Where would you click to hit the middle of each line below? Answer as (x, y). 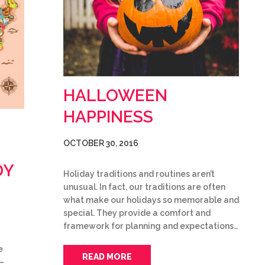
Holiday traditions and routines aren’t (139, 174)
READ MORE (107, 257)
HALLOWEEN (115, 96)
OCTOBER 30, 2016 (101, 143)
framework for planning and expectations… (151, 226)
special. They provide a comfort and (137, 213)
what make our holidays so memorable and (151, 200)
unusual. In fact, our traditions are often (144, 187)
